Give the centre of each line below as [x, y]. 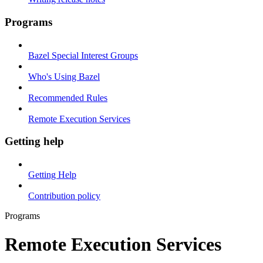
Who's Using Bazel [64, 76]
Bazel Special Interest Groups [83, 55]
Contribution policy [64, 196]
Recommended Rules [68, 97]
